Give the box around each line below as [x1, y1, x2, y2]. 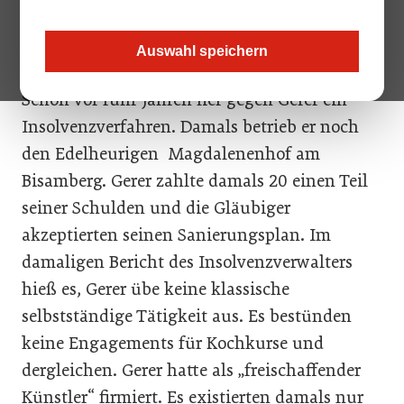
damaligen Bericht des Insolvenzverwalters [22, 252, 353, 272]
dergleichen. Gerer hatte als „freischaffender [22, 360, 361, 381]
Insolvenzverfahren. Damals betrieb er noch [22, 116, 359, 137]
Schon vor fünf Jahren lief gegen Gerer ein [22, 89, 347, 110]
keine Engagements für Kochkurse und [22, 333, 324, 353]
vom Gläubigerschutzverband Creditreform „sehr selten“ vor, [22, 11, 376, 33]
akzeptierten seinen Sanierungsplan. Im [22, 225, 331, 245]
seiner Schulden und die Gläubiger [22, 197, 290, 218]
